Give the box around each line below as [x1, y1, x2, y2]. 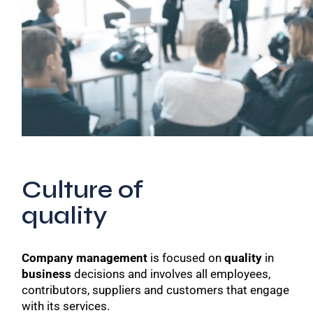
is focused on [147, 250, 225, 265]
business [22, 266, 72, 281]
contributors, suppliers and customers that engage [22, 282, 290, 297]
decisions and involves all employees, [71, 266, 271, 281]
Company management [22, 250, 148, 265]
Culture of [22, 175, 144, 205]
